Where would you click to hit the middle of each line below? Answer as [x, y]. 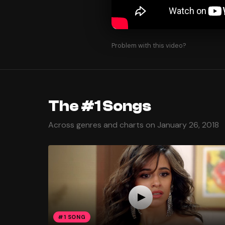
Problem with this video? [149, 46]
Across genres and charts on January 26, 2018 [134, 125]
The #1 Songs [100, 106]
